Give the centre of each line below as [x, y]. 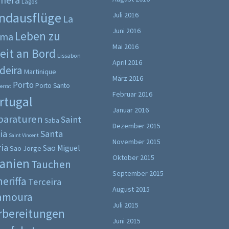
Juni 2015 [127, 221]
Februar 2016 [132, 94]
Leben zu [38, 36]
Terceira [45, 182]
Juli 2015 [125, 205]
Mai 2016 [125, 47]
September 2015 [138, 173]
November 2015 [136, 142]
